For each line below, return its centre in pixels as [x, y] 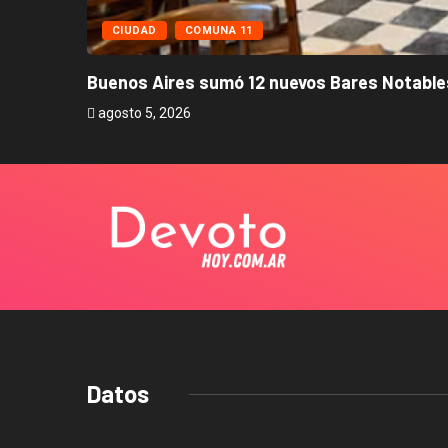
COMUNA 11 [218, 31]
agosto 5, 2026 [143, 113]
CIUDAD [134, 31]
